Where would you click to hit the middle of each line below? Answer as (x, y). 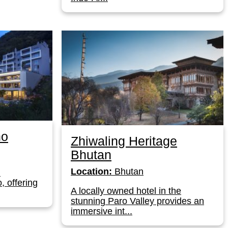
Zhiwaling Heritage (124, 141)
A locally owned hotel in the (126, 191)
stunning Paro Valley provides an (137, 201)
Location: (91, 172)
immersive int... (102, 211)
